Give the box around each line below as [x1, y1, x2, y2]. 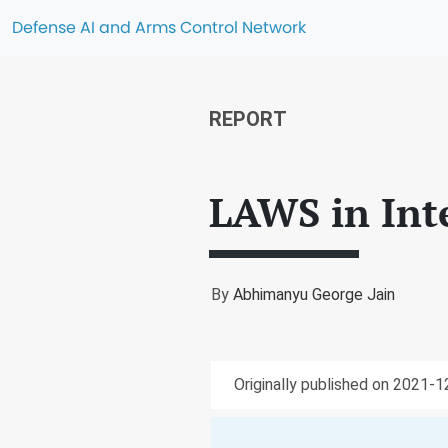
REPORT [209, 107, 287, 131]
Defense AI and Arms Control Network [12, 16, 306, 39]
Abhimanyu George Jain [233, 285, 395, 304]
